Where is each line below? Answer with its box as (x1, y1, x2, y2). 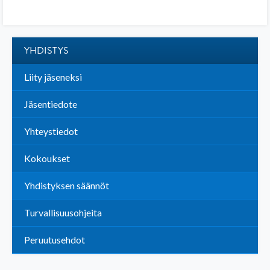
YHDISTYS (24, 43, 69, 58)
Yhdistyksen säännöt (24, 180, 109, 191)
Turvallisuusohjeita (24, 207, 102, 218)
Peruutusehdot (24, 234, 85, 245)
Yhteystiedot (24, 125, 78, 137)
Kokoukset (24, 152, 70, 164)
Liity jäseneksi (24, 71, 82, 83)
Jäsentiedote (24, 98, 77, 110)
